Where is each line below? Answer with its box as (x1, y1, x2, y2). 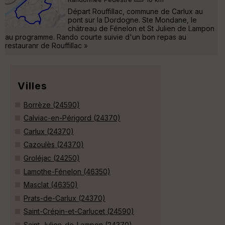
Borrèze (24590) (24, 100, 80, 109)
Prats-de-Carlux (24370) (24, 193, 105, 202)
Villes (18, 79, 47, 92)
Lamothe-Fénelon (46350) (24, 167, 110, 176)
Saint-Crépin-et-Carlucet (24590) (24, 207, 134, 216)
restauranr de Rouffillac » (5, 41, 88, 50)
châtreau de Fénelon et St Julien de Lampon (68, 24, 214, 33)
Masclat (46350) (24, 180, 78, 189)
